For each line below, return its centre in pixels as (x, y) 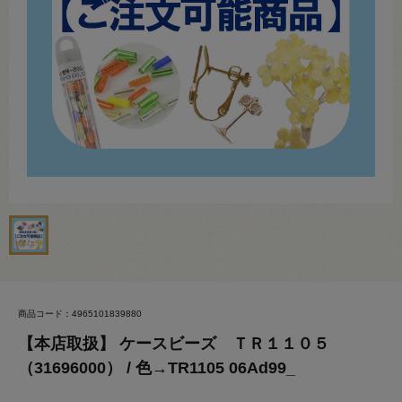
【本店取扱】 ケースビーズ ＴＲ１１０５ (174, 344)
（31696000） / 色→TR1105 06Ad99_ (157, 368)
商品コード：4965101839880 (80, 314)
